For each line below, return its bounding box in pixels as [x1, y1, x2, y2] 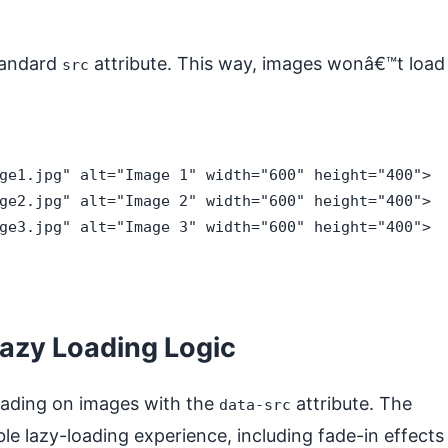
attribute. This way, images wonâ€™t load [89, 53, 445, 74]
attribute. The [291, 393, 412, 414]
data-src [219, 396, 291, 413]
